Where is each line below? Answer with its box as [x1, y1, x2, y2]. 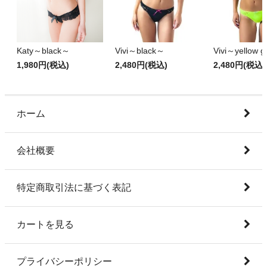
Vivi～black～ [115, 46, 164, 56]
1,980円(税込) [17, 61, 69, 70]
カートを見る [17, 219, 74, 230]
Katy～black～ [17, 46, 70, 56]
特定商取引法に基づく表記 [17, 182, 131, 193]
